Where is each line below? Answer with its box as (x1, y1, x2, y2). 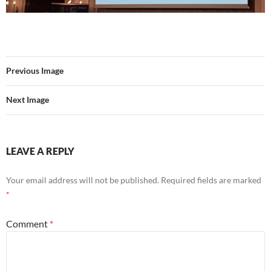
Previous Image (6, 65, 64, 76)
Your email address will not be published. (6, 174, 159, 185)
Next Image (6, 94, 49, 105)
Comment (6, 217, 50, 229)
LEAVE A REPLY (6, 145, 74, 157)
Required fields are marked (161, 174, 261, 185)
